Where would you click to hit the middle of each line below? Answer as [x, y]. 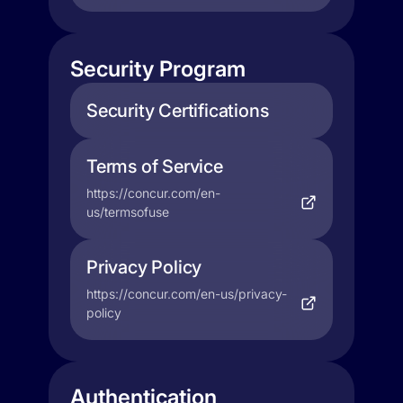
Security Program [158, 69]
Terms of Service [155, 166]
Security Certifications [178, 111]
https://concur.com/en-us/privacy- [187, 294]
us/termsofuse [128, 212]
